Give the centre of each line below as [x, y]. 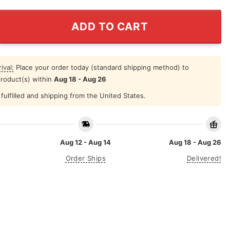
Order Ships [85, 158]
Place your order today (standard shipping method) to [101, 67]
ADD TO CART [110, 26]
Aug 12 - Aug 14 [86, 142]
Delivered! [204, 158]
